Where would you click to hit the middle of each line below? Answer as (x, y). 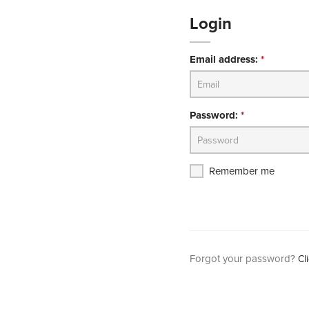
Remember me (241, 171)
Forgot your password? (243, 259)
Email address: (225, 59)
